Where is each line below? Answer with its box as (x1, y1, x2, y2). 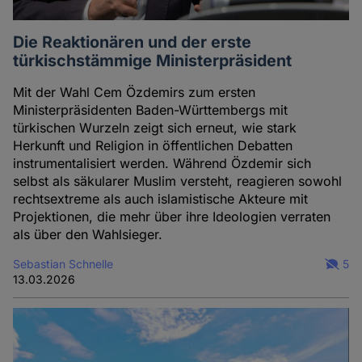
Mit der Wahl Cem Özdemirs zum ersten (13, 83, 256, 100)
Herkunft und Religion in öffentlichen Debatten (13, 137, 293, 154)
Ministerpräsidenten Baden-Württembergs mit (13, 101, 288, 118)
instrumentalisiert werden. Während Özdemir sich (13, 154, 312, 171)
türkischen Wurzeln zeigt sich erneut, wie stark (13, 119, 297, 136)
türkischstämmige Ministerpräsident (13, 50, 293, 70)
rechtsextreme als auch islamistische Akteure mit (13, 190, 309, 207)
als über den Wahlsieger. (13, 225, 163, 242)
